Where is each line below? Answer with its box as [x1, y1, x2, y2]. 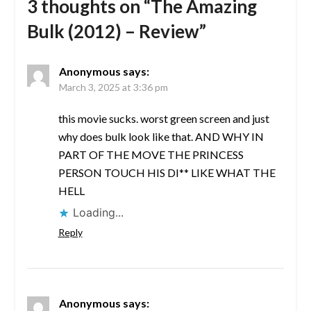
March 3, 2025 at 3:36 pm [58, 81, 168, 94]
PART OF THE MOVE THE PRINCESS [58, 148, 244, 162]
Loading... [72, 205, 124, 220]
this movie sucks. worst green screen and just [58, 112, 269, 126]
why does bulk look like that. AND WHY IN [58, 130, 264, 144]
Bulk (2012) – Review [26, 20, 199, 43]
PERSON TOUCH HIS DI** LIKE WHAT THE [58, 166, 276, 180]
